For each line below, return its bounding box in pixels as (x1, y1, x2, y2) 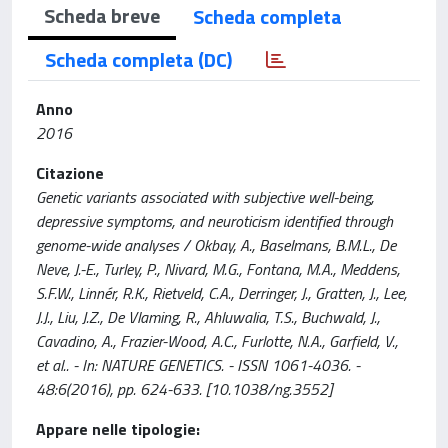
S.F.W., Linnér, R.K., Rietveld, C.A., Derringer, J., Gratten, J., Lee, (36, 281, 407, 305)
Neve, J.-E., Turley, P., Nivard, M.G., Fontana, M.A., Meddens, (36, 257, 400, 281)
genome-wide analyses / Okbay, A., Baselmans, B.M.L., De (36, 233, 396, 257)
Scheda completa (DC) (45, 44, 232, 75)
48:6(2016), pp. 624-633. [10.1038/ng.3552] (36, 377, 332, 401)
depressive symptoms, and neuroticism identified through (36, 209, 393, 233)
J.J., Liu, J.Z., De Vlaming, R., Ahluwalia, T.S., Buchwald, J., (36, 305, 380, 329)
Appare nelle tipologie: (36, 417, 200, 441)
